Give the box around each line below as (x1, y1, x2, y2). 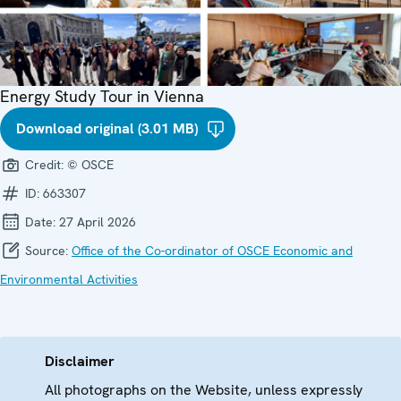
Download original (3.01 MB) (16, 118, 198, 138)
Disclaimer (45, 351, 115, 371)
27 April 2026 (59, 213, 136, 230)
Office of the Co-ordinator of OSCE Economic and (72, 242, 353, 259)
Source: (21, 242, 72, 259)
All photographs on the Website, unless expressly (45, 380, 363, 399)
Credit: (21, 156, 67, 173)
